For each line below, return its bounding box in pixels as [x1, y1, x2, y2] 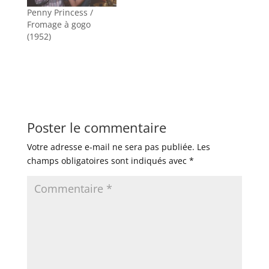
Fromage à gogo [26, 19, 91, 30]
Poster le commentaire [26, 118, 166, 136]
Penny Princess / [26, 7, 93, 18]
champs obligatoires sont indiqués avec [26, 155, 189, 166]
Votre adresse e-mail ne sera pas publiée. [26, 141, 195, 153]
